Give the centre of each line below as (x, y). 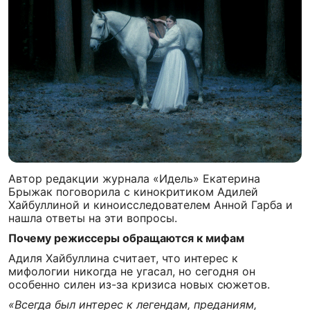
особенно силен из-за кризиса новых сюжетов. (139, 284)
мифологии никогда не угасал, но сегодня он (132, 271)
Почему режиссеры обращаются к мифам (126, 238)
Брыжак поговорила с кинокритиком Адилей (133, 192)
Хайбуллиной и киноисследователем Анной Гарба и (151, 205)
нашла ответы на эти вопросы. (93, 218)
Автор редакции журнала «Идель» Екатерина (134, 179)
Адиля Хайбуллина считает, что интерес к (123, 258)
